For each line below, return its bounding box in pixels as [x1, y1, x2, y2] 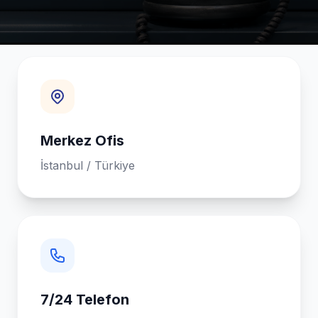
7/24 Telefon [40, 291, 129, 308]
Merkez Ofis [40, 132, 124, 149]
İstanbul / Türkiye [40, 158, 135, 172]
